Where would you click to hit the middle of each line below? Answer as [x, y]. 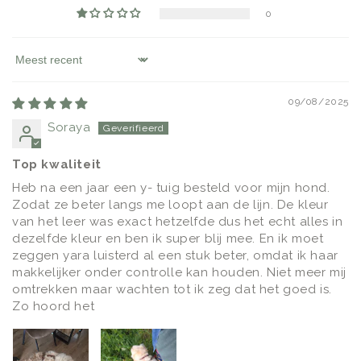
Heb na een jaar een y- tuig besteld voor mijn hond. [171, 187]
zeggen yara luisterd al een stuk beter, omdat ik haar [175, 255]
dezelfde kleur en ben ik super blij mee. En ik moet [168, 238]
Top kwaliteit [57, 164]
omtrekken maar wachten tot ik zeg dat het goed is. [172, 289]
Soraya [69, 127]
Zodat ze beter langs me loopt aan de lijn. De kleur [170, 204]
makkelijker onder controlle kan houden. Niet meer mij [179, 272]
